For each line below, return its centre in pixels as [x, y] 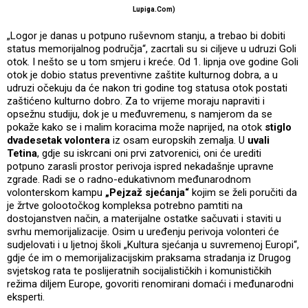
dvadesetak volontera [58, 141]
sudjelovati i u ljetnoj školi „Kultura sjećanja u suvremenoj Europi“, [153, 245]
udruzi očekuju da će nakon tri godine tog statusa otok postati [147, 88]
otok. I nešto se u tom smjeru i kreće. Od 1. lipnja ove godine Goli [153, 62]
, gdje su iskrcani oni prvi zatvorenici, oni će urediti [149, 154]
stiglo [278, 128]
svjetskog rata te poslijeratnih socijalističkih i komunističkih [139, 271]
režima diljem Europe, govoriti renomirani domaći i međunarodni [150, 284]
